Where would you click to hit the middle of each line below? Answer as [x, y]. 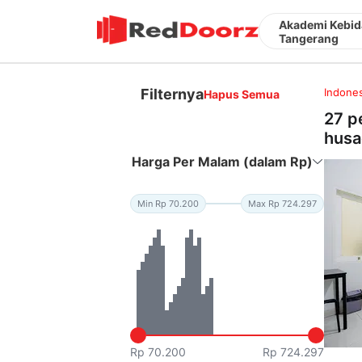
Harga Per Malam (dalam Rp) [223, 161]
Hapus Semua [242, 94]
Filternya [173, 94]
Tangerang [309, 38]
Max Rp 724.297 [283, 203]
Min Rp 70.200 [168, 203]
